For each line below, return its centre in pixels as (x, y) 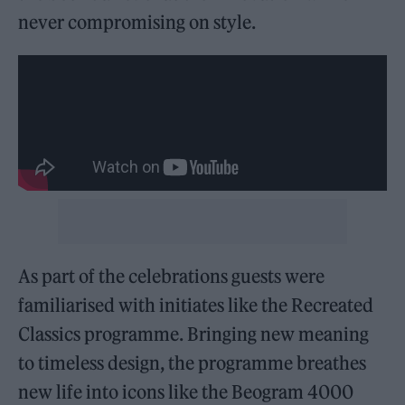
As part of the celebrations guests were (172, 276)
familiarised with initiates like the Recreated (196, 305)
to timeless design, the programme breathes (193, 363)
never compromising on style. (137, 22)
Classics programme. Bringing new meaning (194, 334)
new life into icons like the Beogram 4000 (186, 391)
